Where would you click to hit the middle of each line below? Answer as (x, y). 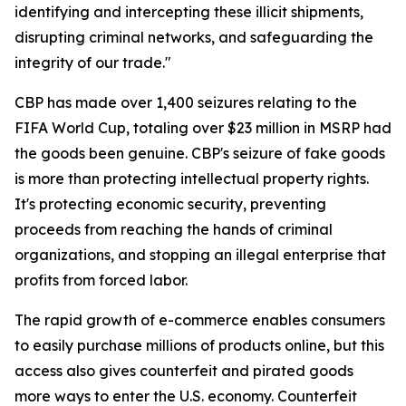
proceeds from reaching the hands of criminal (174, 229)
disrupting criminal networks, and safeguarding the (194, 37)
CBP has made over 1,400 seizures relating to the (186, 102)
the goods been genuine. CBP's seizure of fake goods (200, 153)
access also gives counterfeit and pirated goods (184, 371)
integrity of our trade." (93, 63)
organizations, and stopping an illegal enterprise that (200, 255)
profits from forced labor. (101, 280)
